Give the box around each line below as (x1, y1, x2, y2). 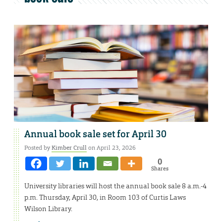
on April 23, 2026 (87, 144, 136, 152)
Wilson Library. (24, 204, 72, 214)
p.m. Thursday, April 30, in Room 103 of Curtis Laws (24, 193, 186, 202)
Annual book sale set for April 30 (24, 128, 166, 141)
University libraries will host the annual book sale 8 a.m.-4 (24, 181, 207, 191)
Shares (151, 165, 168, 172)
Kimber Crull (52, 144, 87, 152)
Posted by (24, 144, 52, 152)
